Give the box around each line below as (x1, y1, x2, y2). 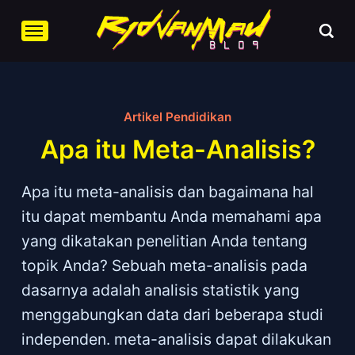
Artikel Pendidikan (124, 109, 231, 124)
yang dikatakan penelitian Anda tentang (21, 231, 307, 251)
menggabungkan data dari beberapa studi (21, 305, 323, 325)
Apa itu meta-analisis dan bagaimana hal (21, 182, 314, 202)
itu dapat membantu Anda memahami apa (21, 207, 322, 227)
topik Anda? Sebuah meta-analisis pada (21, 256, 307, 276)
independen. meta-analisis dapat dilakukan (21, 330, 331, 349)
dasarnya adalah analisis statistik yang (21, 281, 300, 300)
